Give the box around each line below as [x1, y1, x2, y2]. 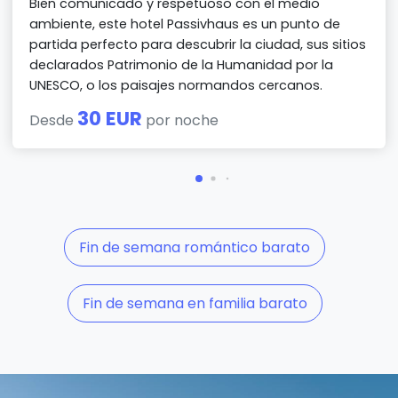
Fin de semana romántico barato [79, 237, 310, 259]
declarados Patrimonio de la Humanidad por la [29, 55, 334, 74]
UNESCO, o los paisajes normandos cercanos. [29, 76, 323, 94]
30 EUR [77, 104, 143, 132]
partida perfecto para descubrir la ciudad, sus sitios [29, 35, 367, 53]
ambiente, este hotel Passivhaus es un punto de [29, 14, 341, 33]
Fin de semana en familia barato [82, 293, 307, 314]
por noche [142, 109, 219, 131]
